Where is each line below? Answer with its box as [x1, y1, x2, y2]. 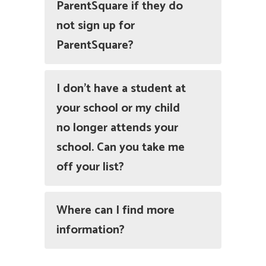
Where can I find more [56, 201, 175, 221]
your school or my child [56, 99, 180, 119]
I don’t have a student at [56, 79, 186, 99]
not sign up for [56, 16, 135, 36]
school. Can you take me [56, 138, 185, 158]
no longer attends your [56, 118, 178, 138]
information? [56, 220, 125, 240]
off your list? [56, 157, 124, 178]
